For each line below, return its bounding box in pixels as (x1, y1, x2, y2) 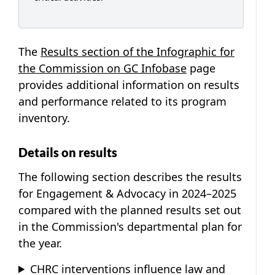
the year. (18, 235, 62, 250)
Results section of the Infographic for (41, 44, 234, 59)
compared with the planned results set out (18, 202, 241, 217)
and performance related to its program (18, 93, 227, 109)
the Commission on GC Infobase (18, 60, 187, 76)
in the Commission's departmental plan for (18, 219, 242, 234)
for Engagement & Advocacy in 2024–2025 (18, 185, 236, 201)
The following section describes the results (18, 169, 242, 184)
